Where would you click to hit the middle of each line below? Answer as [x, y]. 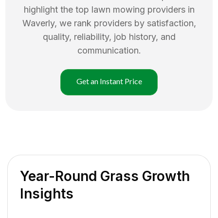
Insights [47, 193]
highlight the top [57, 9]
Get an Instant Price [109, 81]
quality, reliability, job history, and [109, 36]
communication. [109, 50]
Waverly [38, 23]
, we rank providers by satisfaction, [125, 23]
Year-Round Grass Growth [105, 176]
